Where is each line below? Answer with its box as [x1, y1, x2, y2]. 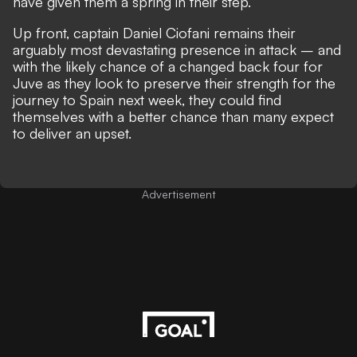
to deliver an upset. [13, 124, 131, 142]
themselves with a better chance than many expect [13, 107, 334, 125]
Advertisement [141, 186, 216, 201]
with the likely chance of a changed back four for [13, 57, 323, 75]
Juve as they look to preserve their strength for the [13, 73, 335, 92]
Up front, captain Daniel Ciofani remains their [13, 23, 296, 41]
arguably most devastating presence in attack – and [13, 40, 341, 58]
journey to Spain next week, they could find [13, 90, 281, 108]
